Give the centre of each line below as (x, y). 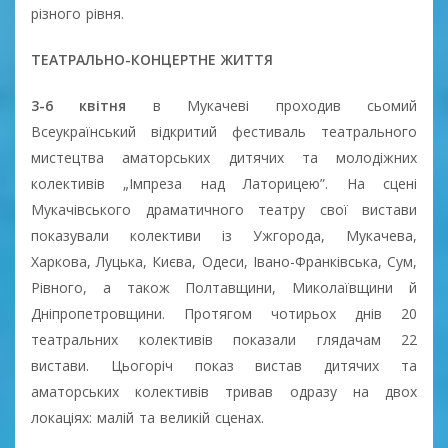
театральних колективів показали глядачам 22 (224, 339)
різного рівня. (77, 13)
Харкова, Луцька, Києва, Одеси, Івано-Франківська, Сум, (224, 261)
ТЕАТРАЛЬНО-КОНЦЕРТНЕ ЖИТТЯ (152, 59)
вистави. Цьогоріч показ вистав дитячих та (224, 365)
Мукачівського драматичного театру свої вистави (224, 209)
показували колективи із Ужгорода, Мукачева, (224, 235)
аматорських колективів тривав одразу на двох (224, 391)
